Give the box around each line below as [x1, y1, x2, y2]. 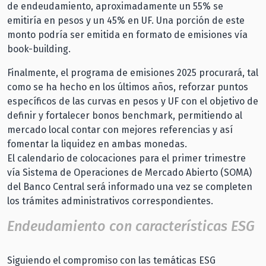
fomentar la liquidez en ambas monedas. [7, 138, 187, 150]
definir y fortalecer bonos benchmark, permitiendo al [7, 110, 242, 122]
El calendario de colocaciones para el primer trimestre [7, 153, 246, 164]
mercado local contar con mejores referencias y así [7, 124, 233, 136]
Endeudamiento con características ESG [7, 218, 255, 235]
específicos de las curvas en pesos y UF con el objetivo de [7, 96, 258, 107]
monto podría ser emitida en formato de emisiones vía [7, 29, 248, 41]
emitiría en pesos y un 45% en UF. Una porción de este [7, 15, 245, 27]
